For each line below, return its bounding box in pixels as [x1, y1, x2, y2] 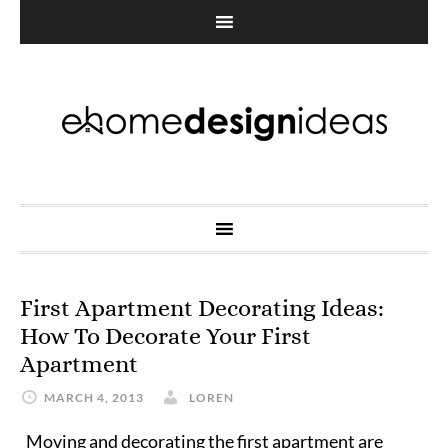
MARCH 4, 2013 [44, 390, 144, 405]
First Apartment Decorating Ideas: [20, 294, 384, 322]
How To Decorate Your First [20, 322, 311, 350]
